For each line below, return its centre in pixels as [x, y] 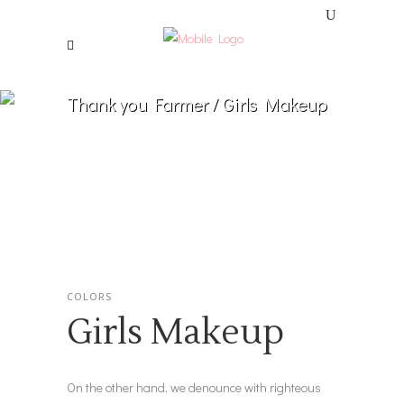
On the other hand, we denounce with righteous [194, 387]
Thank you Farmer [138, 103]
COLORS [89, 296]
